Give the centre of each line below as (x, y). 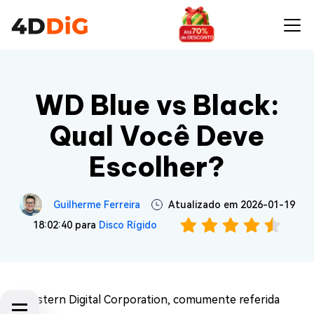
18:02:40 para (66, 225)
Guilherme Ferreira (96, 205)
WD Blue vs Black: (157, 105)
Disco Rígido (128, 225)
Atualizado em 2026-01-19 (231, 205)
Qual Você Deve (157, 136)
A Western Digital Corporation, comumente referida (145, 300)
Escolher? (157, 167)
